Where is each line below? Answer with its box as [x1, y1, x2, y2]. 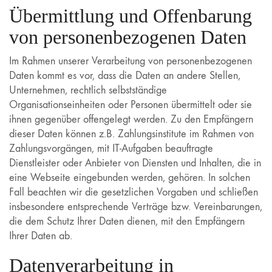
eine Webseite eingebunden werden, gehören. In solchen [9, 171, 250, 184]
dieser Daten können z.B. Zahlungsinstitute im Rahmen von [9, 127, 254, 140]
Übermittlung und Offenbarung [9, 5, 252, 27]
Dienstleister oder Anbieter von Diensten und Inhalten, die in [9, 156, 261, 169]
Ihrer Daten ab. [9, 229, 72, 242]
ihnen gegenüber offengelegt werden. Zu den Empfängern [9, 112, 253, 126]
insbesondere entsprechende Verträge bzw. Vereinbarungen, [9, 200, 262, 213]
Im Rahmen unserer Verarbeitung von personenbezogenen [9, 54, 252, 67]
